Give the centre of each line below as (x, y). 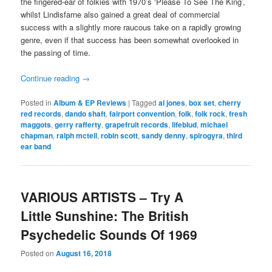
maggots (36, 125)
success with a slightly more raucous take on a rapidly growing (131, 27)
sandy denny (164, 136)
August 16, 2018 (84, 253)
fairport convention (142, 114)
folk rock (210, 114)
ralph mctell (77, 136)
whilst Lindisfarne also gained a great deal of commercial (121, 15)
